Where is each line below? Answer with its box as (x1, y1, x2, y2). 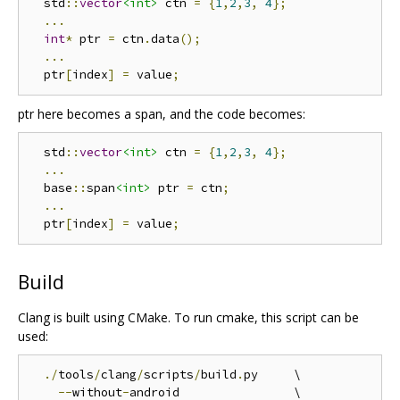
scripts (144, 366, 194, 382)
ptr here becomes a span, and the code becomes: (18, 104, 305, 122)
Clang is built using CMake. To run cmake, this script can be (18, 308, 359, 326)
